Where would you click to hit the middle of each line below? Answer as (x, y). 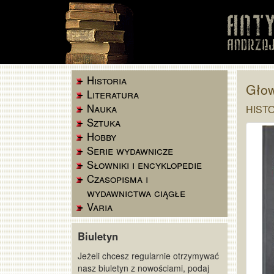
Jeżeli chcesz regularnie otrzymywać (148, 256)
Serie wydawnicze (130, 150)
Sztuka (104, 122)
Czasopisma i (117, 179)
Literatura (113, 94)
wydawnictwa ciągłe (136, 193)
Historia (107, 80)
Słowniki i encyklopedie (144, 165)
